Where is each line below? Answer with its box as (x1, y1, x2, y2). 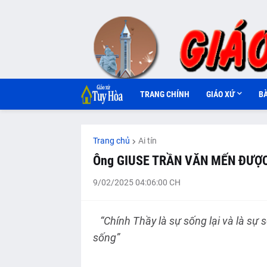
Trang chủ (92, 136, 130, 146)
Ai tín (138, 136, 157, 146)
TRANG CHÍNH (140, 89, 190, 100)
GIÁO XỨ (206, 89, 235, 100)
